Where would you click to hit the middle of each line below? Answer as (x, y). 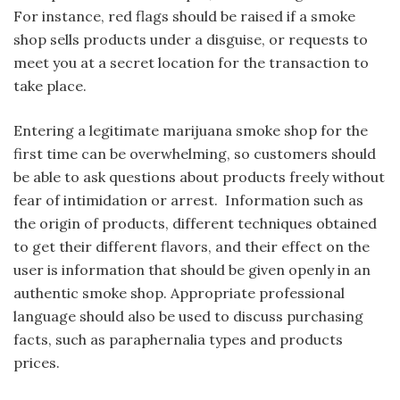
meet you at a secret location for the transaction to (191, 63)
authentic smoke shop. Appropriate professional (179, 293)
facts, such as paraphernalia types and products (178, 340)
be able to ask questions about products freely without (199, 177)
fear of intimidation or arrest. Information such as (188, 200)
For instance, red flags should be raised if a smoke (184, 17)
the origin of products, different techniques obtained (195, 224)
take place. (54, 86)
